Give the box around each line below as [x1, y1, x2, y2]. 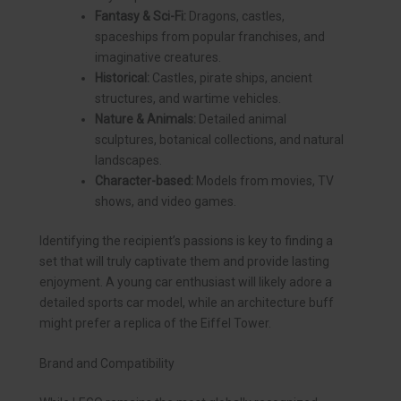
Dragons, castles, [186, 9, 285, 24]
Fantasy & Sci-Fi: [95, 9, 186, 24]
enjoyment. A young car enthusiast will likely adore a [39, 275, 332, 290]
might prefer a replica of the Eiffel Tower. [39, 316, 271, 331]
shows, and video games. [95, 194, 236, 209]
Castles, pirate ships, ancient [149, 71, 312, 86]
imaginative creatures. [95, 50, 221, 65]
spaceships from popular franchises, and [95, 30, 325, 45]
